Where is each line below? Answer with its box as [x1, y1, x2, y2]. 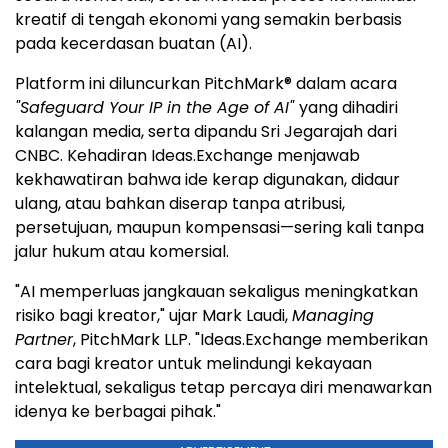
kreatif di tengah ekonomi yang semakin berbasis [15, 7, 402, 31]
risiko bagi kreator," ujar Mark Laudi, [15, 303, 292, 327]
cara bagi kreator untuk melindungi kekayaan [15, 351, 372, 375]
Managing [292, 303, 374, 327]
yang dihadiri [299, 95, 398, 119]
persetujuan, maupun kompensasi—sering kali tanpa [15, 215, 424, 239]
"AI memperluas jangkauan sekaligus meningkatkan [15, 279, 418, 303]
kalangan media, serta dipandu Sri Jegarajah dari [15, 119, 397, 143]
